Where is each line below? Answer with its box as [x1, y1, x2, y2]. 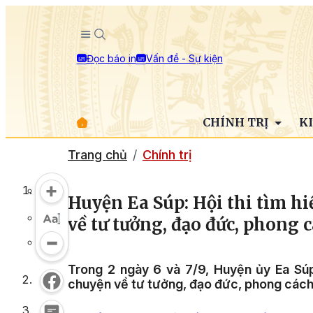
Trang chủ [68, 147, 127, 162]
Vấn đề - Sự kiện [145, 52, 223, 64]
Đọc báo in [86, 52, 136, 64]
